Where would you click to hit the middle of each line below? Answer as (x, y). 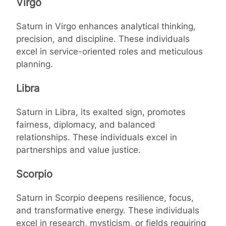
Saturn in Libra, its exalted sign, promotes (101, 112)
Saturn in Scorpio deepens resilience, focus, (105, 197)
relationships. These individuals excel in (97, 137)
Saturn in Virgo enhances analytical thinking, (106, 26)
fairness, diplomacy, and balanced (86, 124)
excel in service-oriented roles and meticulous (109, 51)
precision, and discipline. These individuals (103, 39)
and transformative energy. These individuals (108, 210)
